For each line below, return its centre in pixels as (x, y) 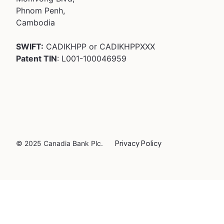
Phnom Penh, (40, 10)
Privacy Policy (138, 143)
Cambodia (35, 22)
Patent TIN (36, 58)
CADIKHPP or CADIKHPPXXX (99, 46)
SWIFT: (30, 46)
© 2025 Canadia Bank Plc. (59, 143)
